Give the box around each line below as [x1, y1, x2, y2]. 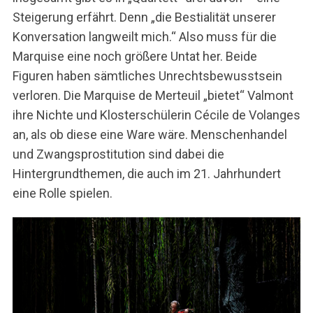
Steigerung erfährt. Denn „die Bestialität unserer [12, 10, 276, 25]
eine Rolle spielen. [12, 186, 112, 201]
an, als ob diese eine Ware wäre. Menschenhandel [12, 127, 287, 143]
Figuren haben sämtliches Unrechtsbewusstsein [12, 68, 282, 84]
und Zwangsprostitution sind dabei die [12, 147, 224, 162]
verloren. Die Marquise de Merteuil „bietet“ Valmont [12, 88, 293, 103]
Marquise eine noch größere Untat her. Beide [12, 49, 257, 64]
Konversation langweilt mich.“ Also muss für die [12, 29, 277, 45]
